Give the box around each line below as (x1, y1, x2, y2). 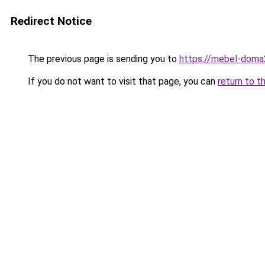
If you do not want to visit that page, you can (25, 76, 218, 87)
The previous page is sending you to (25, 53, 179, 64)
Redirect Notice (11, 14, 92, 28)
